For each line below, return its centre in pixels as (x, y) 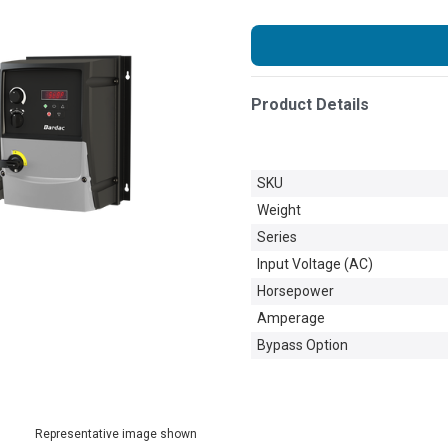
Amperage (291, 318)
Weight (279, 210)
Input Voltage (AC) (315, 264)
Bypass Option (302, 345)
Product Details (310, 105)
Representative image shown (116, 433)
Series (277, 237)
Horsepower (295, 291)
